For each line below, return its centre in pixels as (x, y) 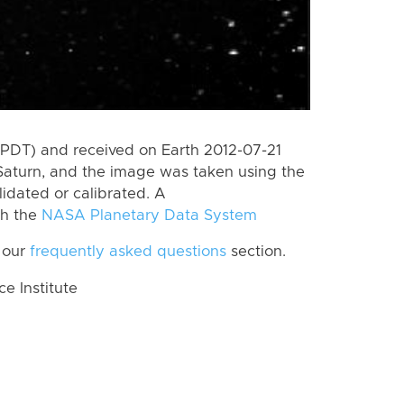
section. (256, 252)
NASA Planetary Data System (149, 215)
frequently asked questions (128, 252)
